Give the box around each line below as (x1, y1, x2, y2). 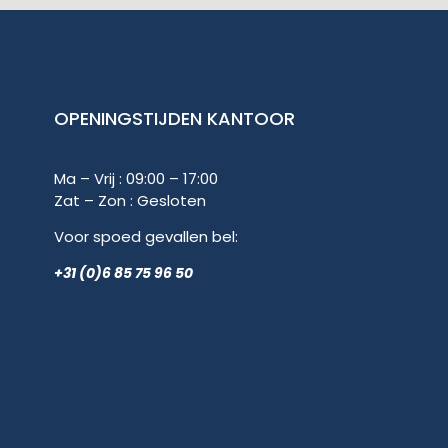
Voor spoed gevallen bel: (53, 225, 238, 247)
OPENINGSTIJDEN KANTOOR (53, 105, 295, 131)
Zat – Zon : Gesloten (53, 189, 210, 211)
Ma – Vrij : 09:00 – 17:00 (53, 167, 222, 189)
